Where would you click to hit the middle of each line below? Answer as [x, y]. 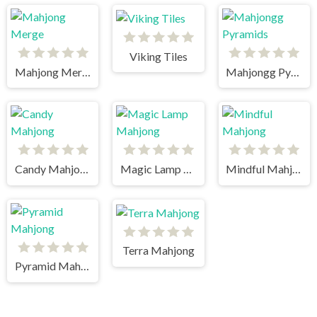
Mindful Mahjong [297, 169]
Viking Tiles [158, 56]
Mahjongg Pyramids [295, 71]
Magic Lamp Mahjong [188, 169]
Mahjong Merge [86, 71]
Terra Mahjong [158, 250]
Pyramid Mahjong [85, 266]
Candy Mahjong [84, 169]
